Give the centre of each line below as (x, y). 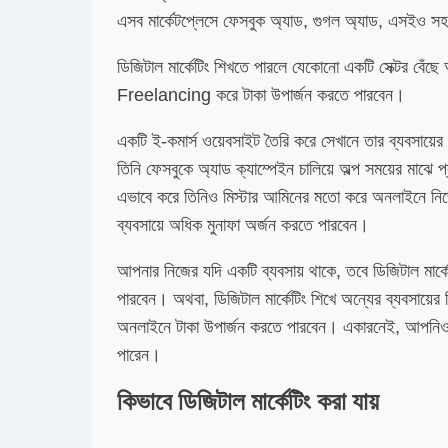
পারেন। (139, 355)
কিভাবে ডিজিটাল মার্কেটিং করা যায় (248, 401)
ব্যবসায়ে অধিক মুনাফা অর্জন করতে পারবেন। (243, 225)
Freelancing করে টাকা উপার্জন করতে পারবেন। (261, 95)
